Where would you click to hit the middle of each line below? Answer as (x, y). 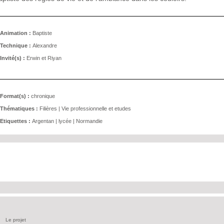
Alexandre (45, 45)
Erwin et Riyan (44, 58)
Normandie (89, 121)
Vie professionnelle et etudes (96, 108)
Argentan (43, 121)
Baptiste (42, 33)
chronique (43, 96)
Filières (48, 108)
